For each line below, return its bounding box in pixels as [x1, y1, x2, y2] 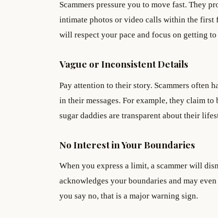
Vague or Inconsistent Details [59, 57, 188, 70]
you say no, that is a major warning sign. [59, 191, 198, 201]
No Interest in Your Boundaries [59, 138, 195, 151]
